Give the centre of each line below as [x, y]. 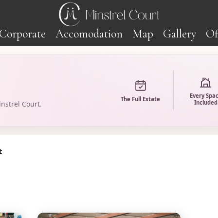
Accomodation [89, 34]
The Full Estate [141, 99]
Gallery [180, 34]
